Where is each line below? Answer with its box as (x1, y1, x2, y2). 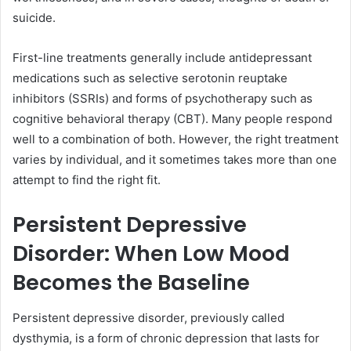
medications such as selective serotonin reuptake (13, 71, 288, 86)
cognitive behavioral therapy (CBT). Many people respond (13, 111, 332, 127)
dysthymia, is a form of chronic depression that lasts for (13, 330, 320, 346)
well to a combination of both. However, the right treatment (13, 132, 338, 147)
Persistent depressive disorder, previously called (13, 309, 284, 325)
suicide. (13, 10, 56, 26)
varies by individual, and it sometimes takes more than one (13, 152, 337, 168)
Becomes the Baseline (13, 268, 250, 298)
